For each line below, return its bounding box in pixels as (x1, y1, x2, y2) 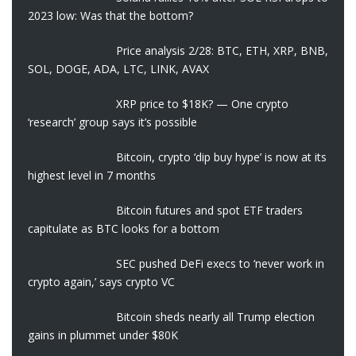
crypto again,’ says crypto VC (28, 274, 175, 289)
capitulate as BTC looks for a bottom (28, 221, 219, 236)
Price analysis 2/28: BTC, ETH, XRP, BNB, (115, 43, 328, 58)
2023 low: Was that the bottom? (28, 8, 193, 23)
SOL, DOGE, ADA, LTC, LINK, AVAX (28, 61, 209, 76)
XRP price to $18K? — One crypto (115, 96, 288, 111)
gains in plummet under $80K (28, 327, 178, 342)
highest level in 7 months (28, 168, 156, 183)
